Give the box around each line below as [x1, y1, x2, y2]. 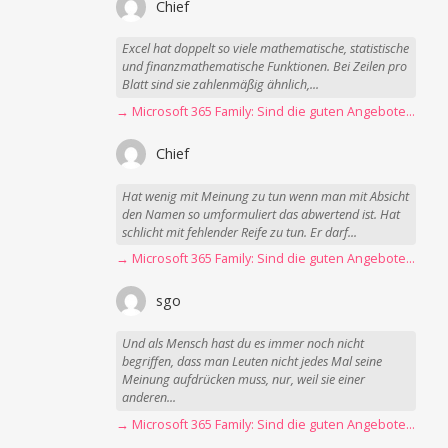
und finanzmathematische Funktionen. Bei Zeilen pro [122, 58, 408, 76]
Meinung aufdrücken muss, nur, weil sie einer [122, 371, 366, 389]
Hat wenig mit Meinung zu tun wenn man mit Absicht [122, 187, 410, 205]
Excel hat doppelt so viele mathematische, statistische [122, 40, 410, 58]
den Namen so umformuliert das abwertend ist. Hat [122, 205, 401, 223]
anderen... [122, 389, 177, 407]
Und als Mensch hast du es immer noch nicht [122, 335, 365, 353]
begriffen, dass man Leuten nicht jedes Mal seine [122, 353, 383, 371]
